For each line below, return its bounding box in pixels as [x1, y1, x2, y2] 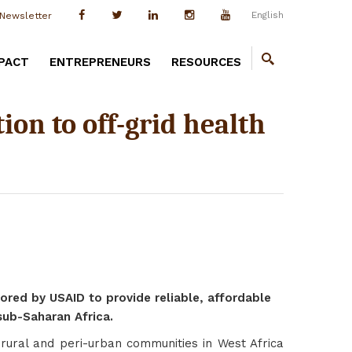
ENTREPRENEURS [49, 55, 151, 69]
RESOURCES [171, 55, 241, 69]
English [251, 9, 287, 20]
